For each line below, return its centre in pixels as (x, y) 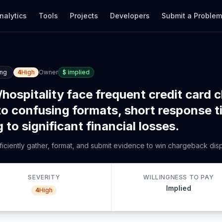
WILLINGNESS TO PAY (179, 177)
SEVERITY (44, 177)
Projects (84, 16)
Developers (130, 16)
